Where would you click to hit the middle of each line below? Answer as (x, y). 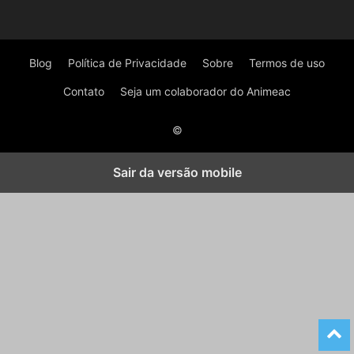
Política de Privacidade (127, 63)
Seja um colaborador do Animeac (205, 91)
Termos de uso (287, 63)
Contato (84, 91)
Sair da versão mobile (177, 172)
